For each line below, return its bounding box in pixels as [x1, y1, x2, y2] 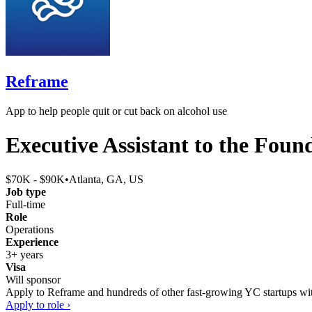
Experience [6, 235, 58, 248]
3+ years [6, 248, 43, 260]
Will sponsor [6, 273, 61, 286]
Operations [6, 223, 54, 235]
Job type [6, 185, 46, 198]
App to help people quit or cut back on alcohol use [6, 104, 227, 117]
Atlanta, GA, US [69, 173, 143, 185]
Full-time [6, 198, 45, 210]
